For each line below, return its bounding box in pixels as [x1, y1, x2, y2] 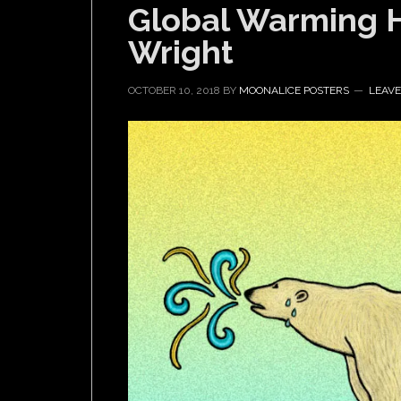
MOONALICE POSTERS [239, 84, 349, 97]
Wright [128, 33, 234, 71]
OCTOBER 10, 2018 [128, 84, 220, 97]
